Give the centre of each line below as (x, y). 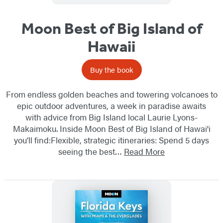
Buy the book (111, 70)
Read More (144, 152)
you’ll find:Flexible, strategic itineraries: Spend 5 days (111, 140)
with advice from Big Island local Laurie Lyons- (111, 117)
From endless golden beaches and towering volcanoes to (111, 94)
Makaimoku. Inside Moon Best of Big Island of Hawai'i (111, 129)
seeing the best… (91, 152)
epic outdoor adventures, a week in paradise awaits (111, 106)
